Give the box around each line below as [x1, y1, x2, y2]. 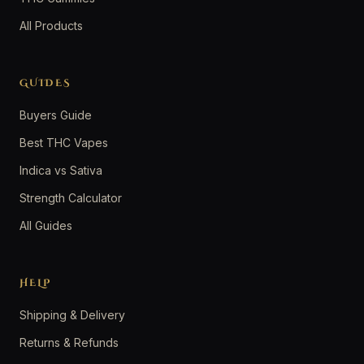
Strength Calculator [19, 190, 122, 205]
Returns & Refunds [19, 335, 119, 349]
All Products [19, 18, 83, 32]
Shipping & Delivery [19, 307, 125, 322]
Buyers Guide [19, 107, 92, 122]
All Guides [19, 218, 72, 232]
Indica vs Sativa [19, 162, 102, 177]
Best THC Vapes [19, 135, 108, 149]
